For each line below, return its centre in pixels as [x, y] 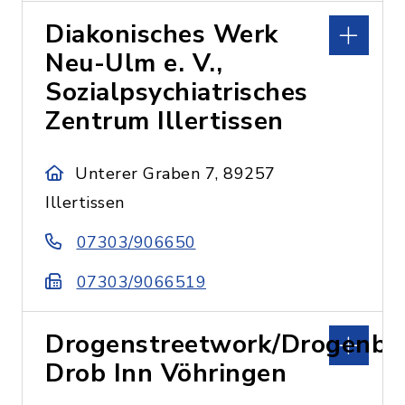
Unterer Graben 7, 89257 [175, 174]
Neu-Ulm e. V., [134, 63]
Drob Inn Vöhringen [166, 373]
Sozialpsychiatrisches [177, 92]
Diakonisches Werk [162, 34]
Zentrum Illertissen [165, 121]
